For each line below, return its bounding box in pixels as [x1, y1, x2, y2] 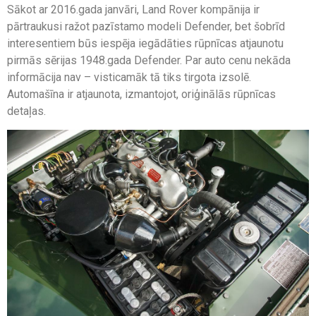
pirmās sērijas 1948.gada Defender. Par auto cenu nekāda [7, 53, 291, 67]
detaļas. [7, 104, 46, 118]
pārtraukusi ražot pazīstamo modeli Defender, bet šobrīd [7, 19, 285, 33]
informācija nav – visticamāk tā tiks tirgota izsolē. [7, 70, 251, 84]
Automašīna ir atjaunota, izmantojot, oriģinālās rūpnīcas [7, 87, 276, 101]
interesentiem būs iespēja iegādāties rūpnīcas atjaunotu [7, 36, 284, 50]
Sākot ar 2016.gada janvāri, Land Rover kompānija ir [7, 2, 260, 16]
